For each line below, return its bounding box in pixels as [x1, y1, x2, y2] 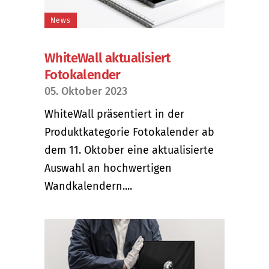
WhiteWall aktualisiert [44, 49, 171, 66]
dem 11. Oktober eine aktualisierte [44, 143, 214, 157]
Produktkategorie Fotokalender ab [44, 125, 214, 139]
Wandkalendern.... [44, 179, 132, 193]
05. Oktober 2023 [44, 84, 127, 98]
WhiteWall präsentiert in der [44, 107, 184, 121]
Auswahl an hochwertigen [44, 161, 172, 175]
